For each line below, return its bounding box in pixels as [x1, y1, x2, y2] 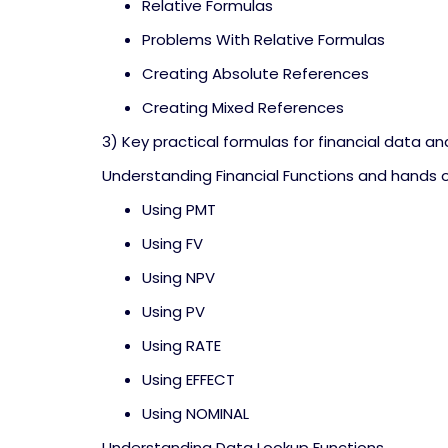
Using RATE [142, 335, 221, 356]
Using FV [142, 233, 203, 254]
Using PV [142, 301, 205, 322]
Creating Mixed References [142, 97, 344, 118]
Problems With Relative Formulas [142, 29, 385, 50]
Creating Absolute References [142, 63, 369, 84]
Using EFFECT [142, 369, 235, 390]
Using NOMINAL [142, 403, 249, 424]
